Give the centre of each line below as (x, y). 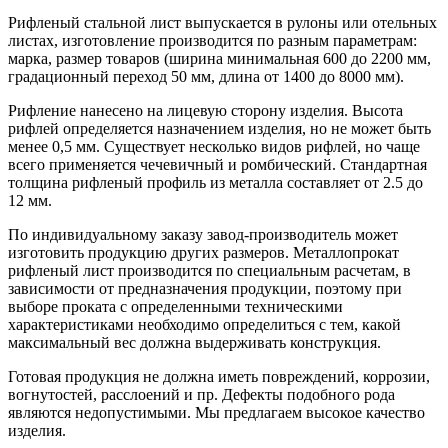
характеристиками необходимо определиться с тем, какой (204, 325)
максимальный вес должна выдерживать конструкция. (194, 343)
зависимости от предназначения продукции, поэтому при (205, 289)
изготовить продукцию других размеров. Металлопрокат (203, 253)
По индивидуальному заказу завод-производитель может (203, 235)
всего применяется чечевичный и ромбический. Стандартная (217, 165)
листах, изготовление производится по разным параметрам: (212, 41)
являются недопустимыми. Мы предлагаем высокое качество (216, 413)
